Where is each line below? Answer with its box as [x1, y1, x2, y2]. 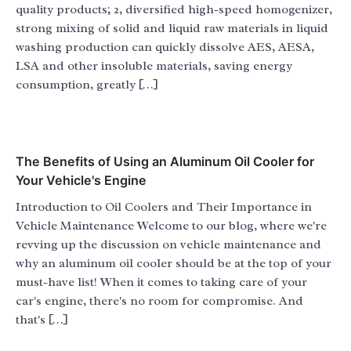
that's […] [16, 312, 68, 328]
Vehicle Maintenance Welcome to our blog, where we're [16, 218, 327, 234]
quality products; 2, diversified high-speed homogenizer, [16, 2, 332, 18]
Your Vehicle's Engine [16, 172, 147, 189]
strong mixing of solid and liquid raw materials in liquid [16, 20, 328, 37]
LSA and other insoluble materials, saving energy [16, 58, 292, 74]
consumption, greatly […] [16, 77, 158, 93]
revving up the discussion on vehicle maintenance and [16, 237, 321, 253]
